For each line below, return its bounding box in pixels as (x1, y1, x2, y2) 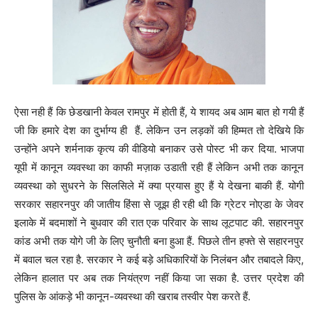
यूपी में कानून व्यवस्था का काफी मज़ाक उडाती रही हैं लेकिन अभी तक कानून (14, 160, 304, 174)
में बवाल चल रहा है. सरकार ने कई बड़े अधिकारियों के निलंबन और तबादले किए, (14, 252, 304, 266)
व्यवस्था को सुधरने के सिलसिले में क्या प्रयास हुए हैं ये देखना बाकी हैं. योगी (14, 178, 304, 192)
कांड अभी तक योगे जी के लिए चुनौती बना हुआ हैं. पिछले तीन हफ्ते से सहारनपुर (14, 234, 304, 248)
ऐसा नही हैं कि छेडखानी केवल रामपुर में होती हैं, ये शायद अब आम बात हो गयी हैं (14, 104, 304, 119)
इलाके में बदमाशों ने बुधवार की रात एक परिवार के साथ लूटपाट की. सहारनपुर (14, 215, 304, 229)
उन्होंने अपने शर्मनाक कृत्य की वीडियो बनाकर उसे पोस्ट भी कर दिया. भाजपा (14, 141, 304, 155)
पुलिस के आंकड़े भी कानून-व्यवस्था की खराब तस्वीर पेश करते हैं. (14, 289, 251, 303)
